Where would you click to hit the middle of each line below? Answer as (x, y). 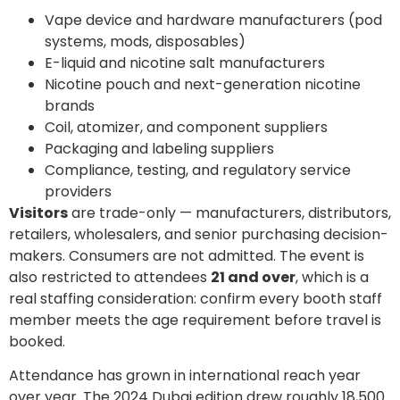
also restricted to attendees (110, 277)
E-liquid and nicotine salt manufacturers (185, 62)
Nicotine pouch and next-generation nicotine (203, 84)
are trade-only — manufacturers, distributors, (229, 212)
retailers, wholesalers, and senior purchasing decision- (199, 234)
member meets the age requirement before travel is (195, 320)
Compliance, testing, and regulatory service (198, 170)
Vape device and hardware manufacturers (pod (213, 20)
